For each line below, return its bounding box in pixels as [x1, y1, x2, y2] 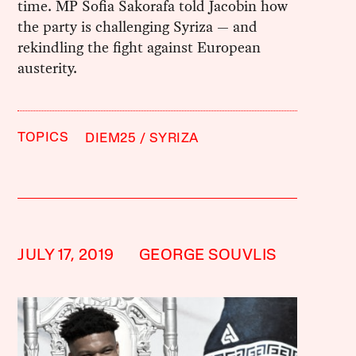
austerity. [17, 57, 78, 79]
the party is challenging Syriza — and [17, 16, 258, 38]
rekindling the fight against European [17, 37, 261, 59]
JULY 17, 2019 [17, 248, 114, 265]
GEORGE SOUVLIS [138, 248, 277, 265]
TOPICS [17, 131, 69, 145]
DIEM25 [85, 132, 137, 146]
